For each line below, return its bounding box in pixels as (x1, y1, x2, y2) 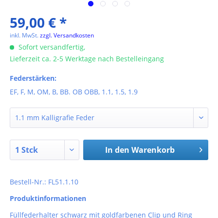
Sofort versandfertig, (17, 42, 85, 52)
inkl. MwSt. (10, 31, 40, 39)
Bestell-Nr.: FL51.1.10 (10, 177, 78, 186)
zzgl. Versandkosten (40, 31, 94, 39)
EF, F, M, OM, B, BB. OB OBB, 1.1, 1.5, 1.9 (10, 87, 138, 96)
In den (105, 145, 129, 155)
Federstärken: (10, 73, 56, 83)
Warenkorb (131, 145, 175, 155)
